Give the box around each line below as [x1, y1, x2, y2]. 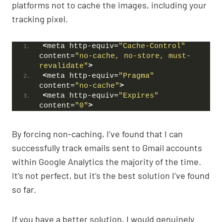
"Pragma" [118, 72, 154, 81]
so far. [12, 184, 36, 195]
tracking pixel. [12, 13, 68, 25]
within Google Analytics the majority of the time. [12, 156, 201, 167]
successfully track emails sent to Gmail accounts [12, 142, 202, 154]
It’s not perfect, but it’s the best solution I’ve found [12, 170, 210, 181]
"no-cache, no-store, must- [75, 52, 191, 61]
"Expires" [118, 92, 159, 101]
